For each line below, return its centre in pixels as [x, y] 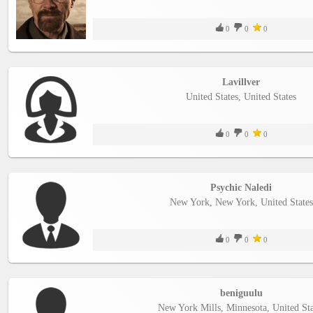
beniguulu [241, 293]
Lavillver [241, 82]
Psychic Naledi [241, 187]
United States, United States [241, 96]
